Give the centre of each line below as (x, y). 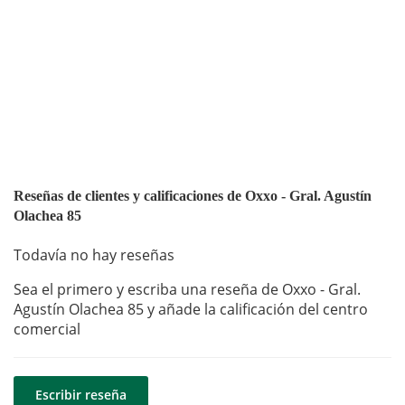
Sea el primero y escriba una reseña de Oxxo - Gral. (187, 290)
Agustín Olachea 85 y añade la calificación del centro (191, 310)
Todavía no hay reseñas (94, 255)
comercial (47, 330)
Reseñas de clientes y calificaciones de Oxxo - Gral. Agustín (193, 196)
